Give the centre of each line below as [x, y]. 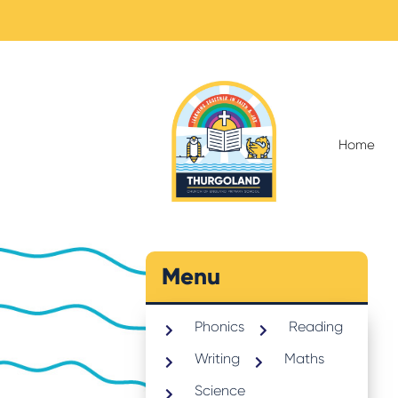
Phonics [219, 326]
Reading [315, 326]
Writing [217, 358]
